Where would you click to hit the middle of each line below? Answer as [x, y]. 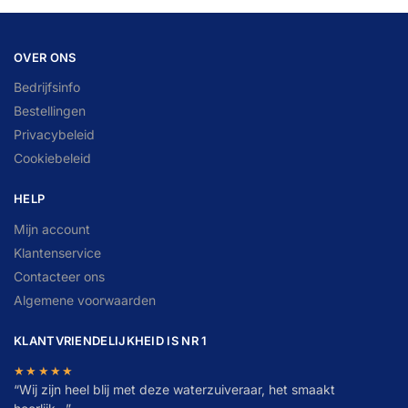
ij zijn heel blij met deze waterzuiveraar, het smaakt [184, 389]
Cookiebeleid [52, 158]
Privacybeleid [54, 134]
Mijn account [52, 229]
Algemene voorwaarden [85, 300]
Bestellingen [50, 111]
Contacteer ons [59, 276]
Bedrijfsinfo [47, 87]
